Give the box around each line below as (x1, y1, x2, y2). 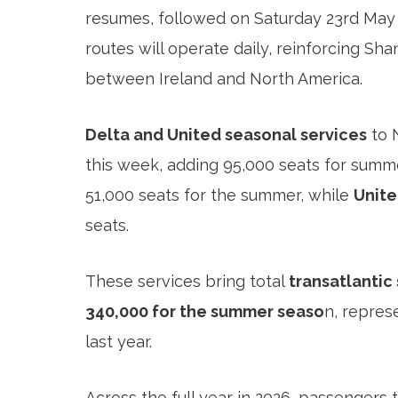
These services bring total (85, 271, 289, 291)
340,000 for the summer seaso (85, 301, 324, 321)
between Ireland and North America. (85, 69, 362, 89)
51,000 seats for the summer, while (85, 186, 354, 205)
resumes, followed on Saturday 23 (85, 9, 343, 28)
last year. (85, 331, 152, 351)
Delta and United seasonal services (85, 125, 367, 145)
